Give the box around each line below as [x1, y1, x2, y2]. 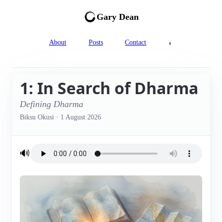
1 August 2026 [60, 113, 101, 121]
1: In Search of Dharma [20, 77, 198, 99]
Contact [125, 39, 147, 46]
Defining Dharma [20, 99, 83, 109]
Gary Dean [97, 11, 139, 22]
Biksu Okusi [20, 113, 54, 121]
